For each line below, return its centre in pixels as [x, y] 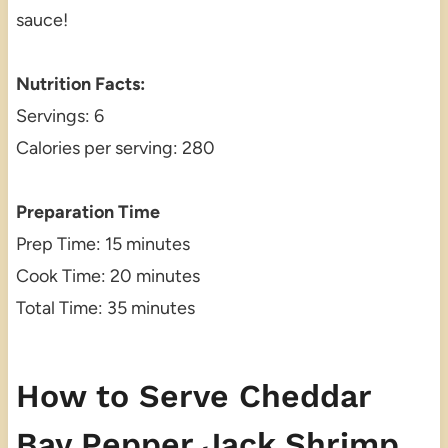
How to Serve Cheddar [193, 396]
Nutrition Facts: [80, 84]
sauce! [41, 20]
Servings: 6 [59, 116]
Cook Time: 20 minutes [107, 276]
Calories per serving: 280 [115, 148]
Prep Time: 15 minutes [102, 244]
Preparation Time [87, 212]
